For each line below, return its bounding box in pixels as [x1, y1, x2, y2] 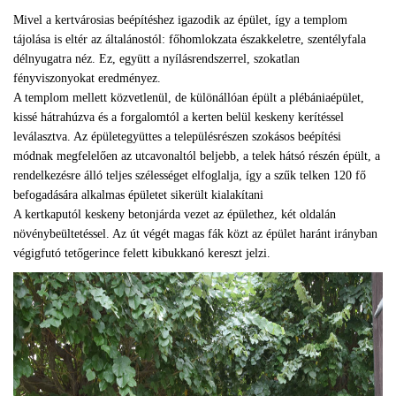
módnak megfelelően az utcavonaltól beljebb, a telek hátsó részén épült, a [13, 149, 380, 163]
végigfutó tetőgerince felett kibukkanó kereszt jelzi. [13, 247, 270, 260]
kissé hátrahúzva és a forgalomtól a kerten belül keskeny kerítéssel [13, 110, 344, 124]
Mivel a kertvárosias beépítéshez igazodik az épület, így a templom [13, 13, 347, 27]
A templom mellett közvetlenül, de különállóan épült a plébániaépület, [13, 91, 364, 104]
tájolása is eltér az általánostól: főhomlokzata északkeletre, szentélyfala [13, 33, 366, 46]
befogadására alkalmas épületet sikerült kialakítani [13, 188, 263, 202]
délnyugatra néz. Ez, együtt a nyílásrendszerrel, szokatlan [13, 52, 300, 65]
